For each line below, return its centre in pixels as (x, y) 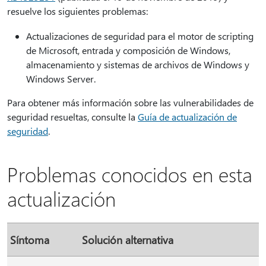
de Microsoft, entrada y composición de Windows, (128, 50)
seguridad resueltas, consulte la (72, 117)
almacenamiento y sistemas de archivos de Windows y (138, 64)
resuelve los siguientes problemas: (77, 11)
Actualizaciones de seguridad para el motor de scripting (140, 36)
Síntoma (30, 240)
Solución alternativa (128, 240)
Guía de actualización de (187, 117)
